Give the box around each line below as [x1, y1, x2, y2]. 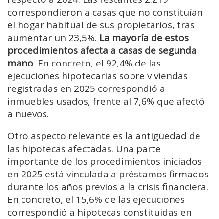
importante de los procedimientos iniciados [7, 154, 202, 168]
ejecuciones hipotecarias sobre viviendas [7, 69, 188, 82]
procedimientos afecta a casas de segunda [7, 44, 197, 57]
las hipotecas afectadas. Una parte [7, 142, 161, 155]
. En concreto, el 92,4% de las [33, 56, 161, 69]
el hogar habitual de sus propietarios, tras [7, 18, 195, 31]
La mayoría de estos [99, 31, 189, 44]
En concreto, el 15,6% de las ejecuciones [7, 193, 185, 206]
